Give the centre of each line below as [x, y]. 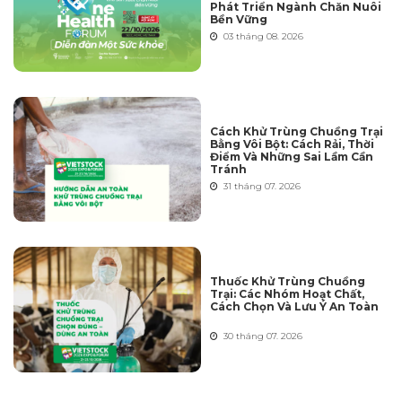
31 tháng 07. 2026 [259, 186]
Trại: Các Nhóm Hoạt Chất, [287, 294]
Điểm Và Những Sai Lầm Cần [292, 156]
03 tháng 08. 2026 [261, 36]
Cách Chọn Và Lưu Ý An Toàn [294, 307]
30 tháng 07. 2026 [260, 336]
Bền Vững [239, 19]
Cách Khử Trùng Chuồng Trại [297, 131]
